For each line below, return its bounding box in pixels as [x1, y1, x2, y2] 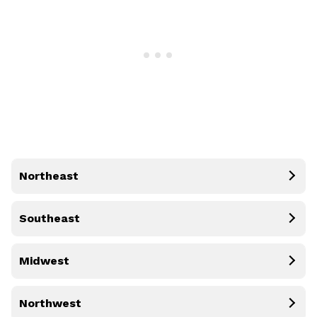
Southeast [19, 211, 80, 225]
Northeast [19, 168, 79, 183]
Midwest [19, 253, 69, 267]
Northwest [19, 296, 81, 310]
